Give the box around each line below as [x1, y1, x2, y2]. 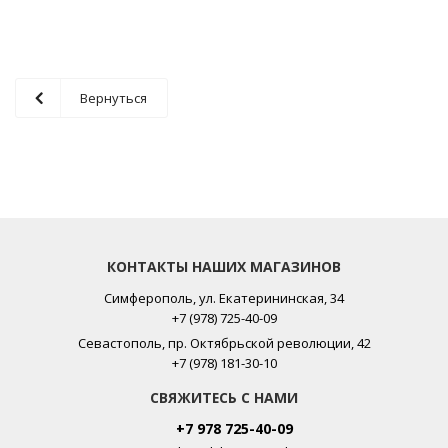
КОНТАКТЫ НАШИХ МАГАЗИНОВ [107, 257, 341, 276]
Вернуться [80, 89, 147, 107]
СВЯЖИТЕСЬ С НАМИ [150, 388, 298, 407]
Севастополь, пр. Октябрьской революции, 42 [77, 334, 371, 352]
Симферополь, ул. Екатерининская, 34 [104, 289, 344, 307]
